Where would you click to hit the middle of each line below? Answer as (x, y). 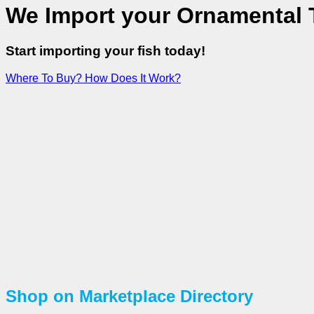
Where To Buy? (44, 78)
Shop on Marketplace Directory (129, 296)
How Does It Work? (133, 78)
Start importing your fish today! (105, 51)
